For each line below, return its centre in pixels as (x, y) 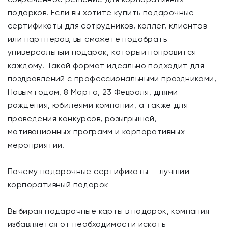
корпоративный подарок (58, 184)
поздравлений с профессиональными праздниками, (112, 79)
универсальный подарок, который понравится (102, 52)
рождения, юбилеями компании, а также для (98, 105)
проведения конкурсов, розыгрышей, (82, 118)
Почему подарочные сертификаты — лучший (99, 171)
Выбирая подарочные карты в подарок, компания (109, 211)
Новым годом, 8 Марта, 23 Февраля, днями (93, 92)
